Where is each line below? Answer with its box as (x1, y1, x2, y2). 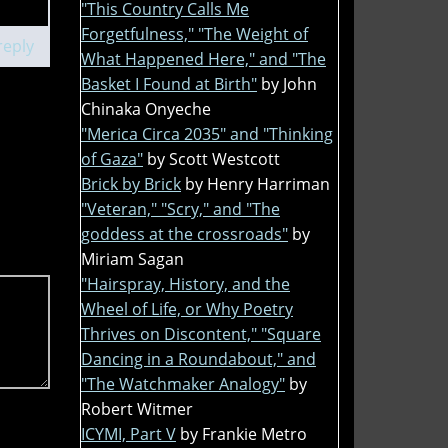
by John (261, 72, 317, 95)
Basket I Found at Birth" (81, 72, 257, 95)
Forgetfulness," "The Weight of (81, 22, 308, 45)
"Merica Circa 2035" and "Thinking (81, 122, 333, 145)
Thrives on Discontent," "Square (81, 322, 321, 345)
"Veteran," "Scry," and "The (81, 197, 280, 220)
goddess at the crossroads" (81, 222, 288, 245)
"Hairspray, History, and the (81, 272, 290, 295)
